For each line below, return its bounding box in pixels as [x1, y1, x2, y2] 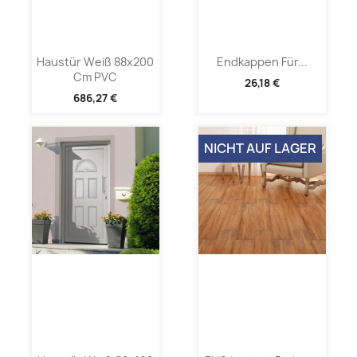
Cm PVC [73, 69, 117, 85]
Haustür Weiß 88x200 [37, 54, 154, 70]
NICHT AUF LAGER [203, 139, 316, 157]
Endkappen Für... [216, 54, 308, 70]
